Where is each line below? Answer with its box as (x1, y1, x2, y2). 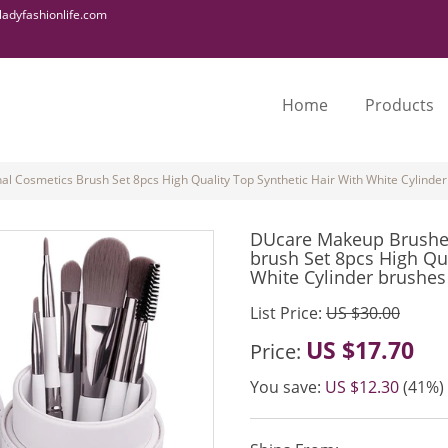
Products (364, 94, 434, 116)
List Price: (250, 302, 326, 324)
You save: (250, 376, 325, 398)
